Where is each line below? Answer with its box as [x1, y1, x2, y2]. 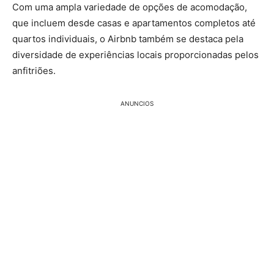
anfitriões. [12, 65, 56, 77]
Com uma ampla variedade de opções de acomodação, [12, 1, 247, 13]
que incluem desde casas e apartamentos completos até [12, 17, 256, 29]
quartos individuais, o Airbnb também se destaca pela [12, 33, 243, 45]
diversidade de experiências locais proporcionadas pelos [12, 49, 259, 61]
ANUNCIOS [120, 100, 154, 108]
